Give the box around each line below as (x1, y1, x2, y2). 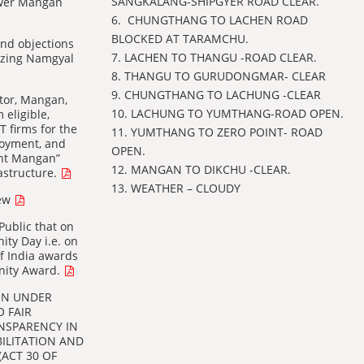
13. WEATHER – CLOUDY (111, 180, 240, 196)
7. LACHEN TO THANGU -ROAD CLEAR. (111, 50, 317, 65)
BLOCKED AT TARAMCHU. (111, 31, 249, 46)
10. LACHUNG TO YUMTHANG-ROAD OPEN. (111, 106, 344, 121)
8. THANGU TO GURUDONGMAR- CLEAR (111, 68, 326, 84)
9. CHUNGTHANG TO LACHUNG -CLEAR (111, 87, 321, 102)
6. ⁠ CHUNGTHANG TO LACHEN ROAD (111, 12, 308, 28)
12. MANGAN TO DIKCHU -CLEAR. (111, 162, 291, 177)
